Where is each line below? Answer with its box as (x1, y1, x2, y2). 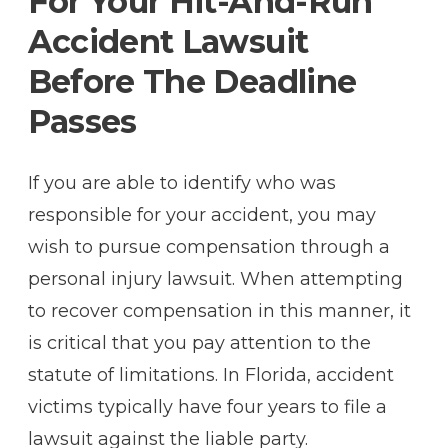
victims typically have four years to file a (27, 395, 387, 418)
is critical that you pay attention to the (27, 331, 371, 354)
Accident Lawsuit (27, 21, 309, 61)
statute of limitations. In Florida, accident (27, 363, 394, 386)
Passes (27, 101, 137, 141)
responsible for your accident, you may (27, 203, 376, 226)
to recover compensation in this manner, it (27, 299, 411, 322)
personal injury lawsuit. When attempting (27, 267, 403, 290)
